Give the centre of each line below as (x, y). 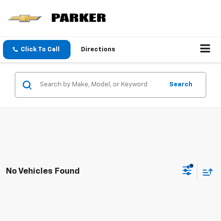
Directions (98, 50)
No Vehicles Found (43, 171)
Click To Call (40, 50)
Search (181, 85)
